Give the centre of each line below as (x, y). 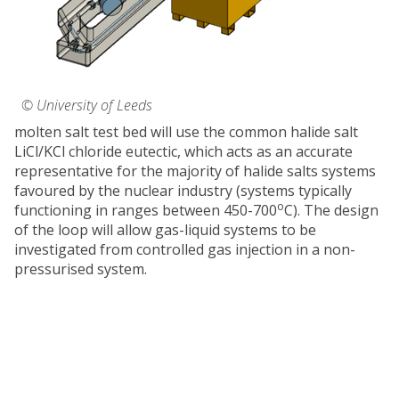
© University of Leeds (87, 105)
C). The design (331, 210)
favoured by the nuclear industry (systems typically (183, 190)
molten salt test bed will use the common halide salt (186, 131)
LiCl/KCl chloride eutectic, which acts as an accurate (183, 151)
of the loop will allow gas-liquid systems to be (165, 229)
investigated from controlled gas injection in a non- (185, 249)
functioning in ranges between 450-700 (146, 210)
